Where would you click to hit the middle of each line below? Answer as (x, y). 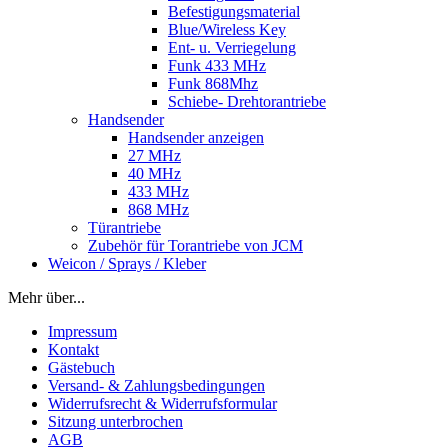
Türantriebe (124, 227)
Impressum (82, 331)
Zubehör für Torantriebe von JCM (195, 245)
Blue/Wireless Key (227, 29)
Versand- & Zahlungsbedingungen (156, 385)
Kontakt (73, 349)
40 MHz (154, 173)
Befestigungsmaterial (234, 11)
